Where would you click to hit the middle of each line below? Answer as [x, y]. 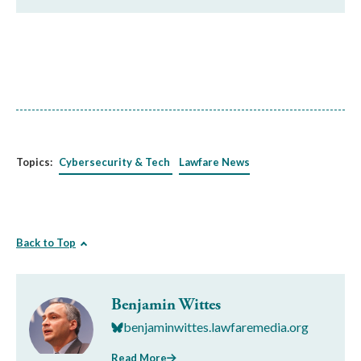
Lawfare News [214, 162]
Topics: [34, 162]
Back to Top [46, 243]
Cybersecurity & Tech [114, 162]
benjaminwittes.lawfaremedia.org [216, 327]
